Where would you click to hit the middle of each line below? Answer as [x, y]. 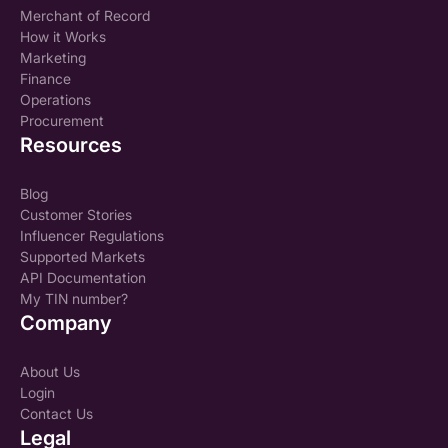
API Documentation [83, 277]
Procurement [62, 120]
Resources [71, 144]
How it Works [63, 36]
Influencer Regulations [92, 235]
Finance [45, 78]
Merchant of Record [85, 15]
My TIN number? [74, 298]
